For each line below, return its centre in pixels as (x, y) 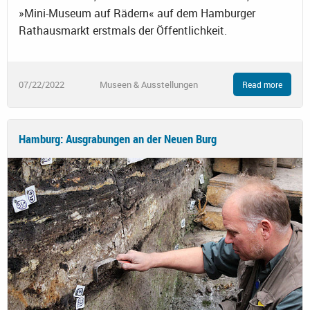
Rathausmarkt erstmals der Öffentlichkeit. (123, 30)
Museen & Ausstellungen (149, 84)
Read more (262, 85)
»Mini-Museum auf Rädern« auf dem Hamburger (137, 13)
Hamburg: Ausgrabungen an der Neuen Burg (118, 139)
